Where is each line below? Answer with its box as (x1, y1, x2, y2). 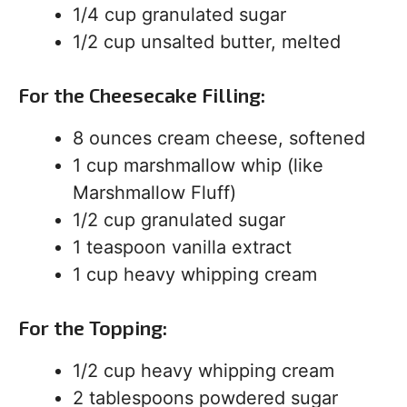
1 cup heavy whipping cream (73, 263, 317, 285)
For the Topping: (18, 315, 167, 339)
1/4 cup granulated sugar (73, 4, 286, 25)
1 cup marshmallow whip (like (73, 154, 323, 176)
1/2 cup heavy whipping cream (73, 360, 334, 382)
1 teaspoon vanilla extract (73, 236, 292, 258)
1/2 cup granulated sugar (73, 209, 285, 231)
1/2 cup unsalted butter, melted (73, 31, 341, 53)
